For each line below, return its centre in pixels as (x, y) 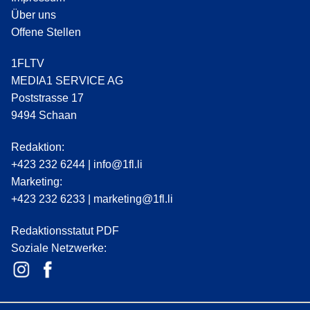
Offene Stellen (46, 32)
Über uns (34, 15)
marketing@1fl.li (133, 199)
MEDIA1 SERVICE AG (67, 81)
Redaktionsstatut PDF (65, 230)
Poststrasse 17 (47, 98)
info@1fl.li (118, 165)
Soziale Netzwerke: (59, 248)
